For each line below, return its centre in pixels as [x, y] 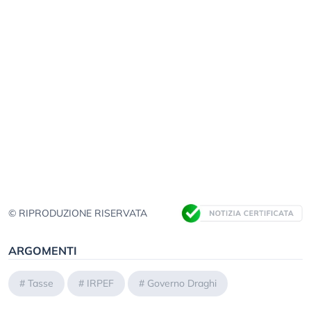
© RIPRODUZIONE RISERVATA [78, 213]
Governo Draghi [182, 284]
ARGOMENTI [43, 251]
